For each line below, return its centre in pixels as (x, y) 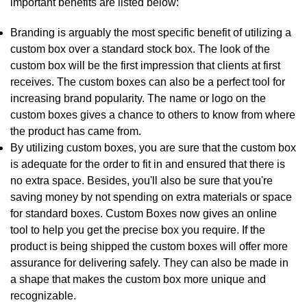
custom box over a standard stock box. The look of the (140, 49)
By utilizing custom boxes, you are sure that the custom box (153, 147)
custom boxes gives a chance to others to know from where (153, 114)
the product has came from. (76, 131)
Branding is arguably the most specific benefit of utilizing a (151, 32)
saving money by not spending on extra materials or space (151, 197)
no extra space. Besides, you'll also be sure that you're (142, 180)
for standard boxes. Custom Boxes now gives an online (144, 213)
